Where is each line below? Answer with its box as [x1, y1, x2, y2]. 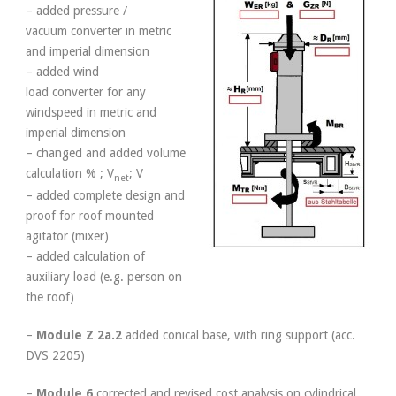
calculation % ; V [26, 165, 114, 180]
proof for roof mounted [26, 209, 154, 224]
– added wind [26, 64, 99, 79]
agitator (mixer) [26, 229, 109, 244]
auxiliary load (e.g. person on [26, 270, 182, 285]
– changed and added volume [26, 145, 186, 160]
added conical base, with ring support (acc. [122, 328, 355, 343]
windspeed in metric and [26, 104, 156, 119]
